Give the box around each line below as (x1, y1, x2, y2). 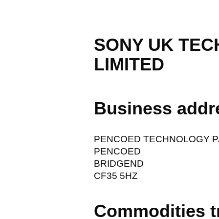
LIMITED (94, 54, 164, 74)
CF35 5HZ (94, 170, 138, 181)
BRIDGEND (94, 158, 144, 169)
